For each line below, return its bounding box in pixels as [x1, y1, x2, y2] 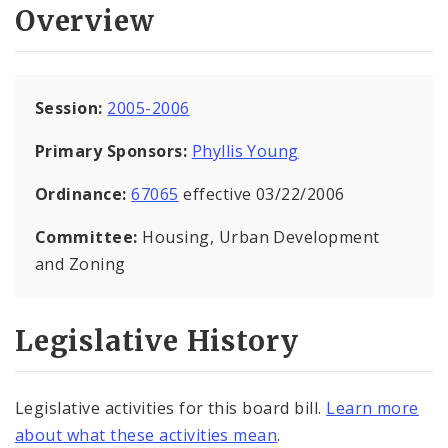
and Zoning [35, 252, 126, 275]
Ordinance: [35, 182, 132, 205]
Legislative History [15, 323, 300, 360]
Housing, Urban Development [142, 225, 380, 248]
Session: [35, 96, 108, 119]
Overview [15, 2, 155, 39]
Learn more [326, 397, 419, 420]
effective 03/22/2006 [178, 182, 345, 205]
